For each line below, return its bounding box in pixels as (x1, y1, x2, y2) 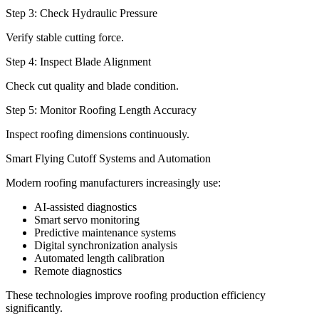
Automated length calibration (34, 251, 164, 264)
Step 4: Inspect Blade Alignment (6, 55, 151, 68)
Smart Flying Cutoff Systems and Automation (6, 152, 211, 164)
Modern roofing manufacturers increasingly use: (6, 176, 221, 189)
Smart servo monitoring (34, 213, 140, 226)
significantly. (6, 301, 63, 314)
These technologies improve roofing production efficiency (6, 288, 266, 301)
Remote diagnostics (34, 264, 122, 277)
